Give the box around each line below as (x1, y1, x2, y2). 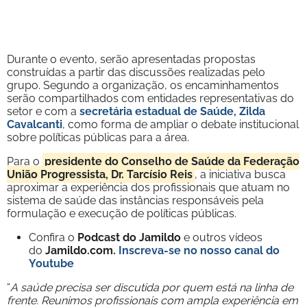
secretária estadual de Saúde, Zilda (79, 104, 265, 118)
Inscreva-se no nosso (119, 243, 234, 257)
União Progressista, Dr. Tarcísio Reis (7, 167, 193, 181)
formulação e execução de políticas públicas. (7, 206, 236, 220)
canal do (234, 243, 280, 257)
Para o (7, 154, 42, 168)
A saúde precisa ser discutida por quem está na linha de (10, 280, 293, 294)
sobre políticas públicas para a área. (7, 130, 189, 144)
